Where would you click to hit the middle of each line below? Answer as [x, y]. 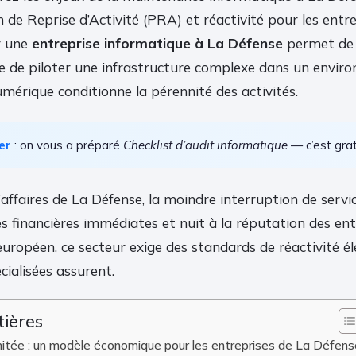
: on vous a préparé [67, 145]
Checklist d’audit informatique [205, 145]
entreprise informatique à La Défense [157, 43]
